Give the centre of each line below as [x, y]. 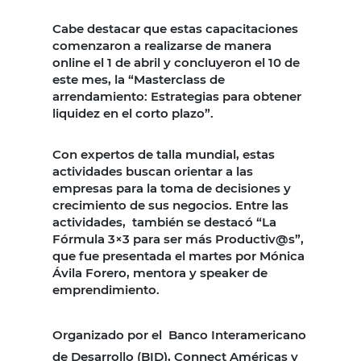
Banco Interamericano [237, 334]
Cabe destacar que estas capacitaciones [175, 28]
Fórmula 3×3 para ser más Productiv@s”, [178, 239]
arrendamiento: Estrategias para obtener [177, 96]
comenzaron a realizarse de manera [162, 45]
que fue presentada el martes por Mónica [178, 255]
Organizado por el [107, 334]
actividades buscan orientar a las [153, 171]
